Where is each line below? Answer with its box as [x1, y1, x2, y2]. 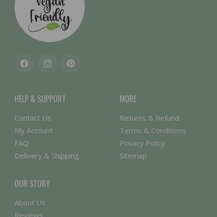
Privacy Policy [119, 138, 165, 148]
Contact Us [15, 113, 51, 123]
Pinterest [70, 63, 98, 73]
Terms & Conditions [119, 125, 186, 136]
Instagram [46, 63, 79, 73]
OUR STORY [15, 178, 50, 190]
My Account [15, 125, 53, 136]
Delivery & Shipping [15, 151, 79, 161]
